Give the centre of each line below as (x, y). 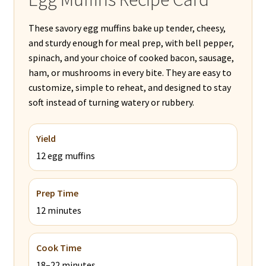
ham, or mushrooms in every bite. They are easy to (130, 73)
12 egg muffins (65, 155)
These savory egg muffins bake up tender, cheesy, (127, 28)
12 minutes (58, 210)
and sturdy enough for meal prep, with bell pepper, (131, 43)
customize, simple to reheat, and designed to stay (129, 88)
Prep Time (57, 193)
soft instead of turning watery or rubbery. (111, 102)
